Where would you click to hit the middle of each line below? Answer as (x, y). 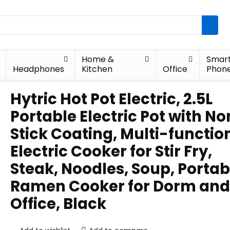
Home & (98, 59)
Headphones (39, 69)
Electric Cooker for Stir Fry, (111, 151)
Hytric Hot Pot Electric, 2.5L (111, 99)
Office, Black (58, 204)
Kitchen (97, 69)
